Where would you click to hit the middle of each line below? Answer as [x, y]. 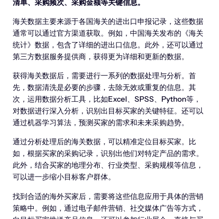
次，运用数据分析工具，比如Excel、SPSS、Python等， [107, 99]
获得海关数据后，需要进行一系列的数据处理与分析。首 [104, 76]
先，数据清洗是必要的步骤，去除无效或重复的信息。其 [104, 88]
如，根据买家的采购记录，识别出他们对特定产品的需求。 [108, 153]
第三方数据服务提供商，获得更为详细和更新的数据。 [100, 56]
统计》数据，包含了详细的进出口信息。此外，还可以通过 [108, 44]
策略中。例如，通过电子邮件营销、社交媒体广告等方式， [108, 208]
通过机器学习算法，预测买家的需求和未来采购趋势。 [100, 123]
